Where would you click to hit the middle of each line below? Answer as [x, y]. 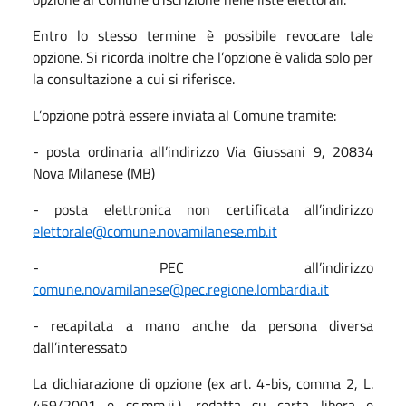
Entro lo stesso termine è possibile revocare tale [203, 35]
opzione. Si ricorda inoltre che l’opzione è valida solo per [203, 57]
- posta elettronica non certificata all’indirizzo [203, 209]
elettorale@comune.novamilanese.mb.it [155, 231]
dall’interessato [80, 347]
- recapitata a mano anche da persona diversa [203, 325]
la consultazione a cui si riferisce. [134, 78]
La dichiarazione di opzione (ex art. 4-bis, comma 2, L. [203, 383]
